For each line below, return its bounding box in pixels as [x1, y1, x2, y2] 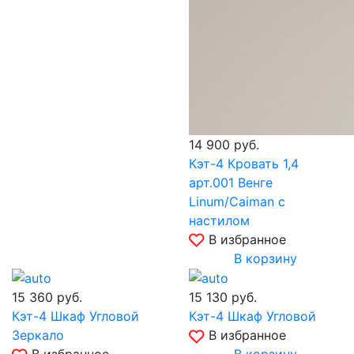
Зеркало [12, 327, 64, 344]
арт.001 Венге [189, 174, 273, 190]
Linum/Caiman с [189, 193, 285, 209]
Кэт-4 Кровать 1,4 [189, 155, 299, 171]
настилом [189, 212, 250, 228]
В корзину [234, 250, 297, 266]
